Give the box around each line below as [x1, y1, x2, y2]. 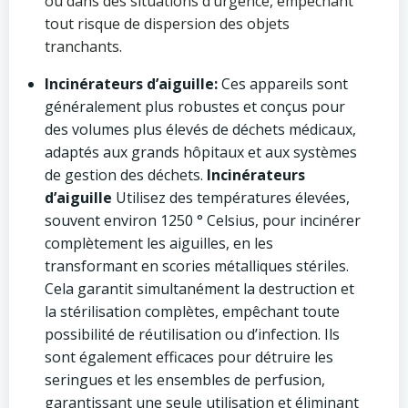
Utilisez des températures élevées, [112, 188, 350, 208]
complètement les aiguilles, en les [45, 233, 273, 253]
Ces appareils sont [218, 74, 348, 94]
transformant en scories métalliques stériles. [45, 256, 349, 276]
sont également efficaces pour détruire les [45, 347, 333, 367]
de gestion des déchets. [45, 165, 207, 185]
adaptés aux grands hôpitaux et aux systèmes [45, 142, 357, 162]
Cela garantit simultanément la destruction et [45, 279, 354, 299]
